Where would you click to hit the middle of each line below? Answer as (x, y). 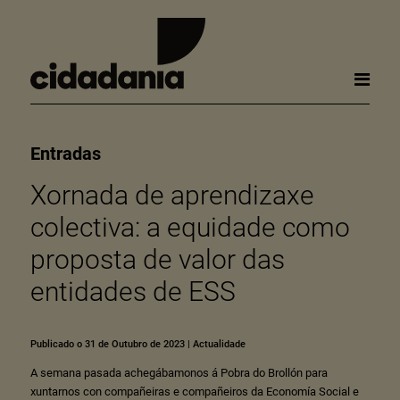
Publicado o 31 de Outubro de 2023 (107, 344)
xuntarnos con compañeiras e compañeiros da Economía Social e (194, 392)
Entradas (65, 154)
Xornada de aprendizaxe (172, 195)
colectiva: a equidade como (190, 227)
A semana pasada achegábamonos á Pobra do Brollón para (179, 373)
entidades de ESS (133, 292)
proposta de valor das (157, 259)
